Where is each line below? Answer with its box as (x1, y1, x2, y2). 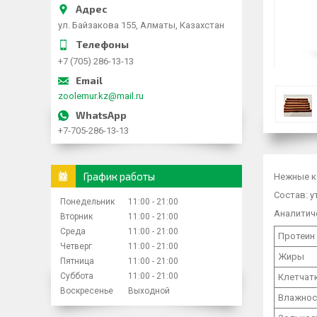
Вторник (60, 211, 93, 221)
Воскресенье (60, 285, 113, 296)
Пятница (60, 255, 94, 266)
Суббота (60, 270, 93, 281)
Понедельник (60, 196, 115, 207)
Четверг (60, 241, 92, 251)
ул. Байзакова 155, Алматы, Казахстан (58, 19, 224, 30)
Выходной (128, 285, 170, 296)
